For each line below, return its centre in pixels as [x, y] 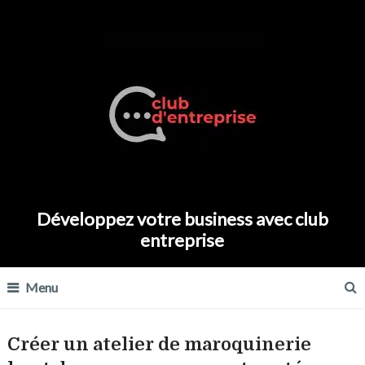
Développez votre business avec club [182, 219]
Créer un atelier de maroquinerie [159, 344]
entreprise [182, 240]
